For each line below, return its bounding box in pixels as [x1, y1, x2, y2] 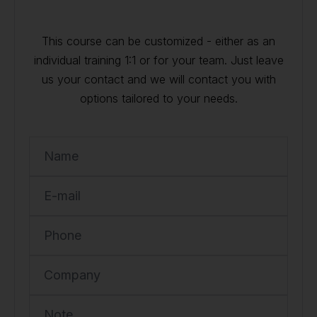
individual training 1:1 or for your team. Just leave [33, 53, 284, 67]
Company [44, 267, 100, 282]
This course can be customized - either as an [42, 34, 275, 48]
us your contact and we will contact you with [41, 72, 276, 86]
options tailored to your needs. [79, 91, 238, 105]
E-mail [44, 188, 81, 203]
